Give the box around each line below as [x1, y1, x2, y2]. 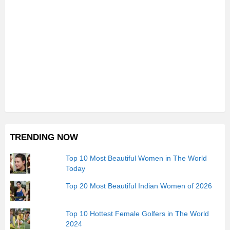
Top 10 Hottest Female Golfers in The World [66, 209, 209, 218]
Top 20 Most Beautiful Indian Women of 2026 [66, 181, 213, 190]
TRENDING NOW [10, 132, 78, 142]
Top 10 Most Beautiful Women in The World [66, 154, 207, 162]
